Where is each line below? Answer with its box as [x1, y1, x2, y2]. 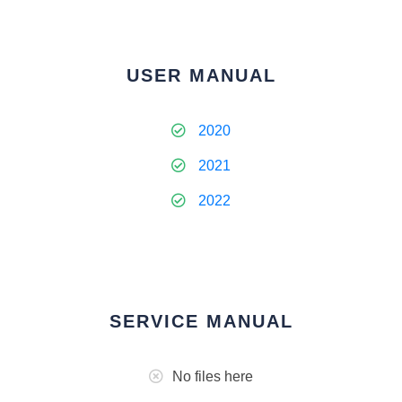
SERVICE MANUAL [109, 311, 293, 331]
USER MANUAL [126, 66, 276, 85]
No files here [172, 369, 253, 384]
